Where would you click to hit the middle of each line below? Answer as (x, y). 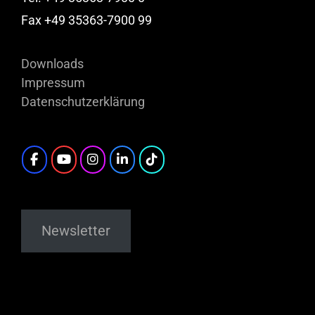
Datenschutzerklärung (83, 101)
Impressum (53, 82)
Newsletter (76, 231)
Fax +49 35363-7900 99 (86, 20)
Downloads (52, 63)
